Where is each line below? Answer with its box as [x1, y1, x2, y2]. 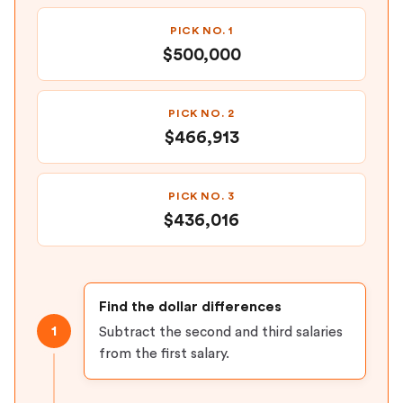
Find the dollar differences [99, 300, 282, 314]
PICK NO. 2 [168, 108, 235, 119]
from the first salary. [99, 346, 229, 361]
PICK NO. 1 [169, 25, 234, 36]
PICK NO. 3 [168, 191, 235, 201]
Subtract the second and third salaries [99, 325, 343, 339]
